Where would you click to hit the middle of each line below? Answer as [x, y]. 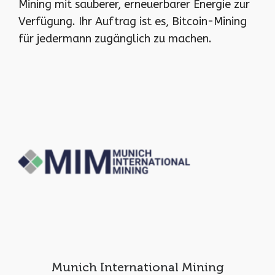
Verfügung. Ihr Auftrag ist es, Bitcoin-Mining [133, 21]
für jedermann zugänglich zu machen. [115, 39]
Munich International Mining [137, 267]
